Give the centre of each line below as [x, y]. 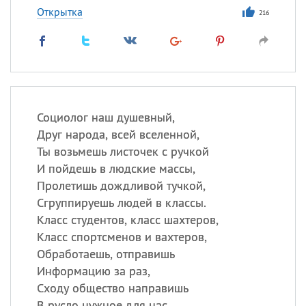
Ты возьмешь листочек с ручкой [123, 151]
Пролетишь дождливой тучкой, [121, 185]
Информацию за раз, [93, 271]
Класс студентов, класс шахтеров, [127, 220]
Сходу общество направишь [112, 288]
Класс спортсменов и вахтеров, [122, 237]
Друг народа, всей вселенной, [118, 134]
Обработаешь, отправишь [106, 254]
